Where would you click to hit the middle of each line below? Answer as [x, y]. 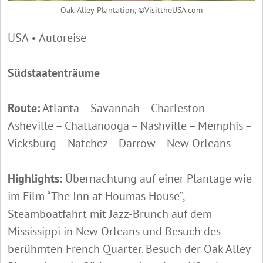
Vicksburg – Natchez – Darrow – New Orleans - [123, 144]
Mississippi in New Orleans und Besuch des [114, 232]
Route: [24, 108]
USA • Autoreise [47, 38]
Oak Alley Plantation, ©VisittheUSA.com [131, 10]
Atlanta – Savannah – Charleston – [127, 108]
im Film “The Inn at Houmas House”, [96, 196]
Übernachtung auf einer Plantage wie [157, 179]
